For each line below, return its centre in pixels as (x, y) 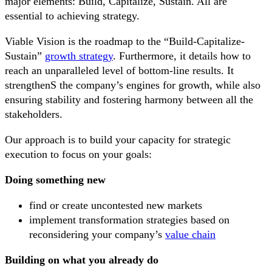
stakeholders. (34, 114)
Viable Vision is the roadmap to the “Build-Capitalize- (125, 41)
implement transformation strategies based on (129, 219)
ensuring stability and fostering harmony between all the (129, 99)
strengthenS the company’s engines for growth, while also (133, 85)
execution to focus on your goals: (78, 154)
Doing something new (55, 179)
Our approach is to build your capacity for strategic (118, 139)
